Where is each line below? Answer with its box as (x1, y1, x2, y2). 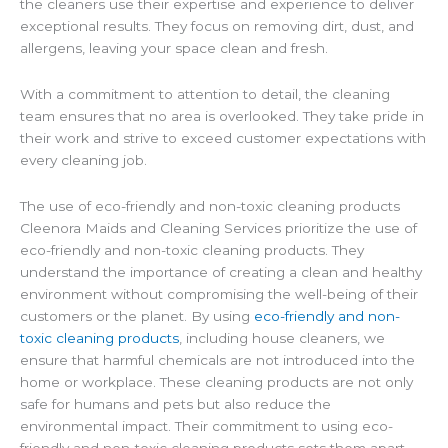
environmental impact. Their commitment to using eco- (20, 418, 393, 435)
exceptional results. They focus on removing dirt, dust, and (20, 18, 414, 35)
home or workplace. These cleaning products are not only (20, 374, 413, 391)
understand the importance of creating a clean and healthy (20, 264, 422, 281)
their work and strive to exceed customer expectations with (20, 130, 426, 147)
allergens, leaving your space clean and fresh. (20, 40, 328, 57)
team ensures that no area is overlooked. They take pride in (20, 108, 424, 125)
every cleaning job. (20, 152, 147, 169)
